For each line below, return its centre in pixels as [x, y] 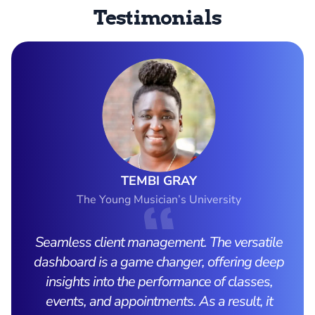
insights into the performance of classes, [159, 282]
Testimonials [157, 18]
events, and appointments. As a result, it [159, 302]
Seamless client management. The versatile [159, 243]
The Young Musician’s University [159, 200]
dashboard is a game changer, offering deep [159, 262]
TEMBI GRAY [159, 181]
